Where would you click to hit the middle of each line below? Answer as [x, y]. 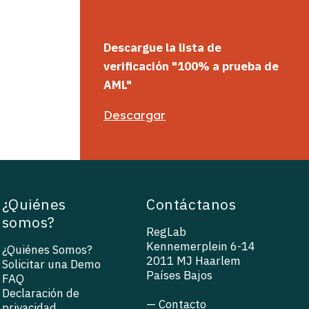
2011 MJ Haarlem [194, 261]
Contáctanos [191, 205]
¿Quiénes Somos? [47, 250]
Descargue [133, 48]
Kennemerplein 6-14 [201, 247]
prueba [242, 67]
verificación [137, 67]
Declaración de [40, 293]
